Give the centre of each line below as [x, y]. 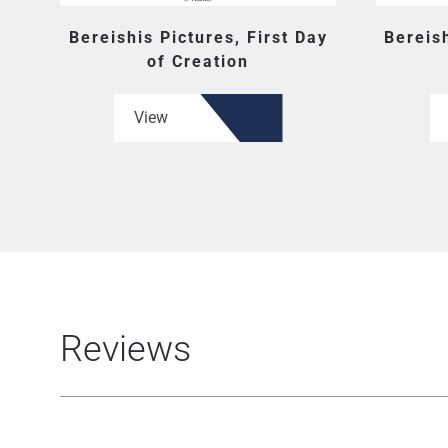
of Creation [198, 61]
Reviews [125, 349]
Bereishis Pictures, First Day [198, 37]
